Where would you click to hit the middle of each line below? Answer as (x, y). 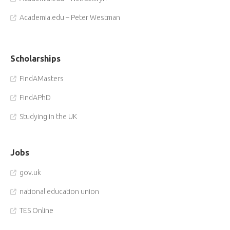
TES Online (36, 210)
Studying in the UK (48, 117)
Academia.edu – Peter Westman (70, 17)
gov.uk (30, 172)
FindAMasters (42, 79)
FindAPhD (35, 98)
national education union (59, 191)
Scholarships (35, 59)
